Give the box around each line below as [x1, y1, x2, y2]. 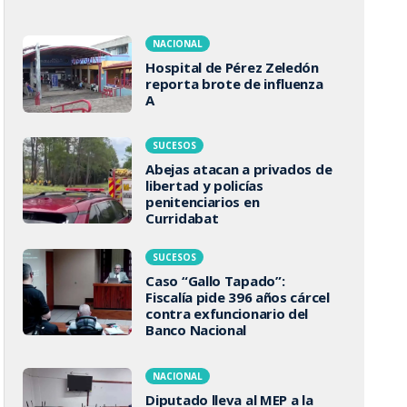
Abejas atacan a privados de [145, 160, 333, 178]
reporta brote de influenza [145, 74, 323, 93]
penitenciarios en [145, 193, 260, 211]
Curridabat [145, 209, 219, 227]
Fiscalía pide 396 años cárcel [145, 288, 330, 306]
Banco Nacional [145, 321, 247, 339]
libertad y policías [145, 176, 263, 194]
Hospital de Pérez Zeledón [145, 57, 319, 76]
